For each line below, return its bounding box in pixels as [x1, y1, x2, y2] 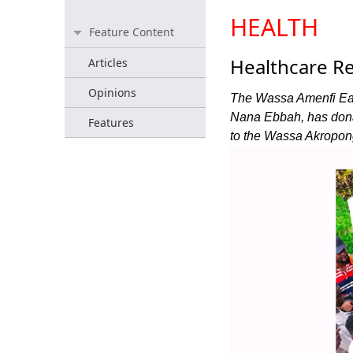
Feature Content [89, 24, 174, 39]
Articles [88, 55, 128, 70]
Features [88, 115, 134, 130]
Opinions [88, 85, 136, 100]
